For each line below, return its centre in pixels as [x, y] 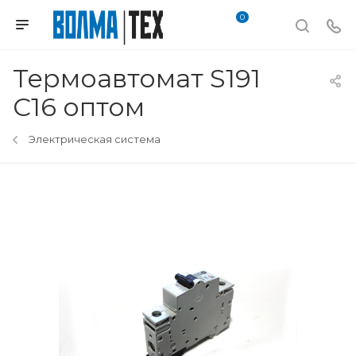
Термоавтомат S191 [137, 78]
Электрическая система [95, 139]
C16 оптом [79, 107]
